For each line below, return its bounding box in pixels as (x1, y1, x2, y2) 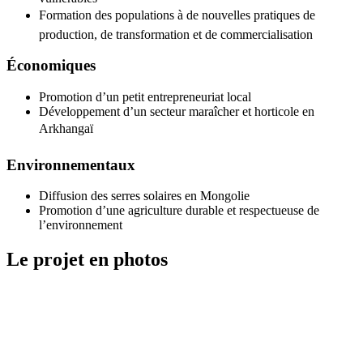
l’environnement (39, 218, 122, 233)
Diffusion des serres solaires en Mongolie (39, 189, 250, 203)
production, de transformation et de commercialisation (39, 27, 313, 41)
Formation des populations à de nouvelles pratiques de (39, 7, 315, 22)
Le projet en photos (6, 249, 168, 271)
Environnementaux (6, 156, 135, 173)
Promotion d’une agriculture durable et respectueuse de (39, 203, 319, 218)
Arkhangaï (39, 122, 93, 136)
